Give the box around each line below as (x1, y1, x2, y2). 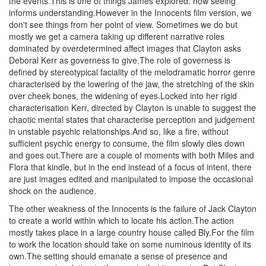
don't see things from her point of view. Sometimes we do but (9, 18, 237, 30)
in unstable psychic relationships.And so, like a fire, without (9, 125, 229, 137)
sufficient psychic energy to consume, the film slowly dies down (9, 137, 245, 149)
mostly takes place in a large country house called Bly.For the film (9, 226, 254, 238)
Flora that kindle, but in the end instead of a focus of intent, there (9, 161, 252, 173)
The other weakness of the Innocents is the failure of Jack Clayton (9, 202, 256, 214)
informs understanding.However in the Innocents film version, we (9, 7, 252, 18)
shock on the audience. (9, 185, 96, 197)
